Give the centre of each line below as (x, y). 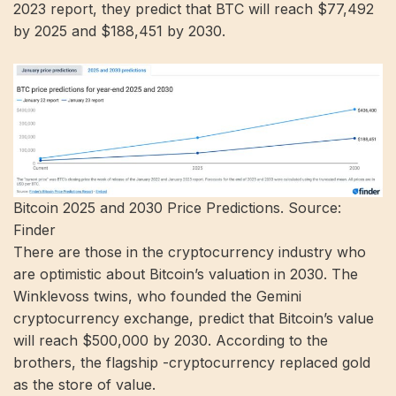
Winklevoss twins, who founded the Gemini (157, 296)
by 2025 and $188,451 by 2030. (119, 31)
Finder (34, 229)
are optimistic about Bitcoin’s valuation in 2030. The (186, 274)
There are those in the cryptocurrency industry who (190, 251)
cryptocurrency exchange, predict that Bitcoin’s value (194, 318)
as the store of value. (84, 384)
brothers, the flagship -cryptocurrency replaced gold (192, 362)
